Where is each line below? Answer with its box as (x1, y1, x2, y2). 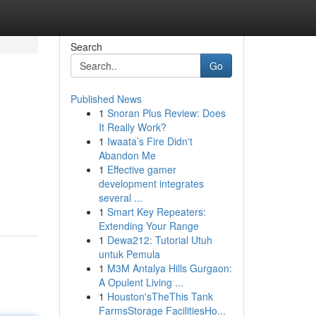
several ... (98, 190, 142, 205)
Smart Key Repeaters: (107, 205, 206, 219)
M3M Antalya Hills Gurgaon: (107, 261, 232, 275)
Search (70, 39, 102, 54)
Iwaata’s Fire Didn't (107, 134, 193, 148)
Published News (70, 92, 142, 106)
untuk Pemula (98, 247, 160, 261)
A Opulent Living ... (98, 275, 183, 289)
